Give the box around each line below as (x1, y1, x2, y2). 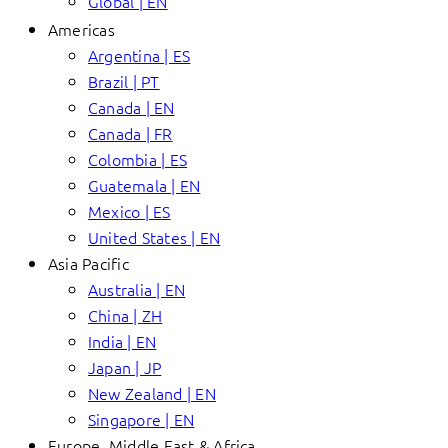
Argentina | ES (88, 44, 191, 66)
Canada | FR (88, 122, 173, 144)
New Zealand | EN (88, 382, 216, 404)
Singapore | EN (88, 408, 195, 430)
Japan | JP (88, 356, 162, 378)
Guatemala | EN (88, 174, 201, 196)
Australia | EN (88, 278, 186, 300)
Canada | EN (88, 96, 175, 118)
